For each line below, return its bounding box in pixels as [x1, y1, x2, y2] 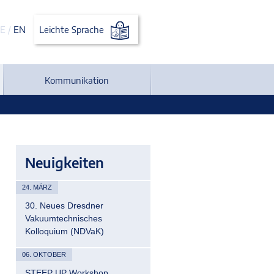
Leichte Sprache [39, 24, 106, 35]
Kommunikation [45, 74, 109, 86]
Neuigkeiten [25, 154, 104, 171]
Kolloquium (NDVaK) [25, 226, 104, 236]
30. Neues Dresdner [25, 201, 103, 210]
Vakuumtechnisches [25, 213, 102, 223]
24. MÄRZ [22, 183, 52, 191]
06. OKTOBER [22, 251, 66, 258]
